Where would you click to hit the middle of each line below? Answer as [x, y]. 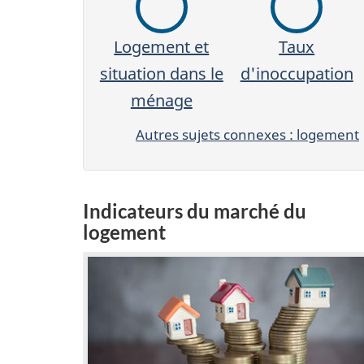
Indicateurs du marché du [195, 210]
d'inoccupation [297, 73]
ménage [161, 100]
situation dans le [161, 73]
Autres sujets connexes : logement [247, 134]
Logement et [162, 46]
